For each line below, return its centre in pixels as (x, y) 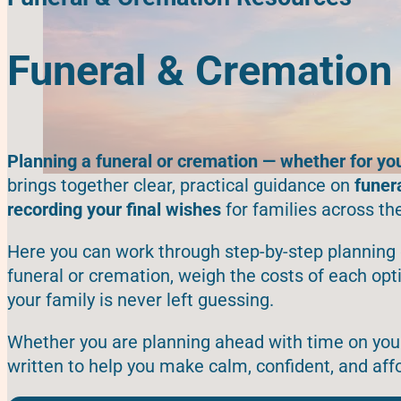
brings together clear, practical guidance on (181, 185)
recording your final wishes (114, 209)
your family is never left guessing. (141, 299)
